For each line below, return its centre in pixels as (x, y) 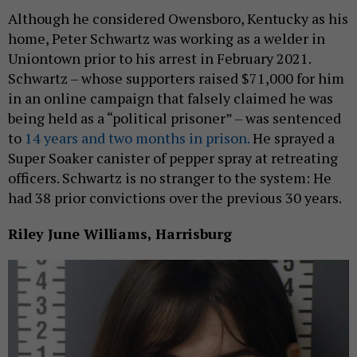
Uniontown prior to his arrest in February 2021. (159, 59)
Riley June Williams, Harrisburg (120, 234)
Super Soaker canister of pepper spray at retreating (173, 158)
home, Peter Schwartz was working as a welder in (167, 39)
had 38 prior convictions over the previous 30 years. (176, 198)
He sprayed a (292, 138)
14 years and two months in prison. (137, 138)
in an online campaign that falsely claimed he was (171, 98)
